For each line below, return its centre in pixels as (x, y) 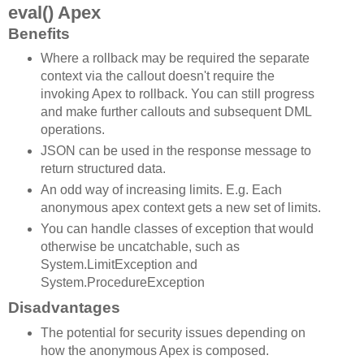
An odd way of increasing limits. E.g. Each (161, 190)
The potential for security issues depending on (173, 333)
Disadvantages (64, 308)
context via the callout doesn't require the (157, 76)
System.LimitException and (119, 265)
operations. (72, 130)
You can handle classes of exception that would (177, 229)
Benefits (39, 33)
